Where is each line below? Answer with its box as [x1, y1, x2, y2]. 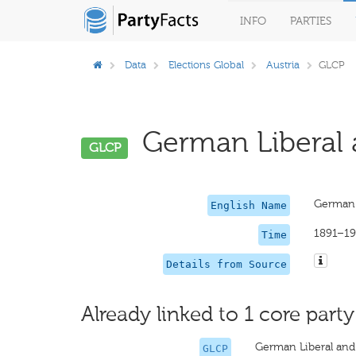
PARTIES [290, 14, 331, 28]
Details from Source [165, 258, 287, 270]
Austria [266, 59, 300, 71]
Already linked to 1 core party [81, 302, 354, 327]
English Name [210, 199, 287, 211]
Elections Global [168, 59, 244, 71]
